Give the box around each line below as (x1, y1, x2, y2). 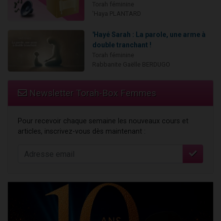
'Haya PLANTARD (92, 9, 141, 17)
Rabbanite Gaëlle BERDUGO (92, 60, 170, 68)
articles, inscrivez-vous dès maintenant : (18, 127, 146, 136)
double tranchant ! (92, 40, 151, 49)
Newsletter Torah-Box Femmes (27, 88, 156, 99)
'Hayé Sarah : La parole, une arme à (92, 30, 206, 38)
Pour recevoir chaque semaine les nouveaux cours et (18, 117, 188, 126)
